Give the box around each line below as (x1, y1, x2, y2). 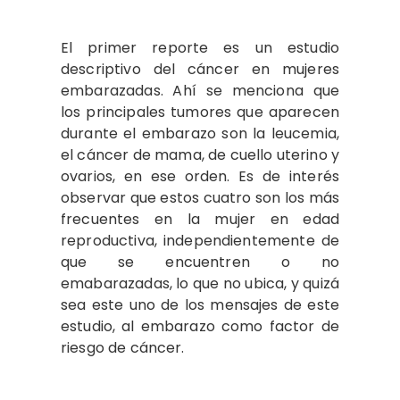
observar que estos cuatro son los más (61, 187, 339, 208)
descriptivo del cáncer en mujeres (61, 59, 339, 79)
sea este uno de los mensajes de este (61, 295, 339, 315)
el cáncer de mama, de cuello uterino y (61, 145, 339, 165)
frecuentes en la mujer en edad (61, 209, 339, 229)
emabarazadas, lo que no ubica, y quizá (61, 273, 339, 294)
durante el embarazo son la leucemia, (61, 123, 339, 144)
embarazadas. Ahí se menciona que (61, 80, 339, 101)
